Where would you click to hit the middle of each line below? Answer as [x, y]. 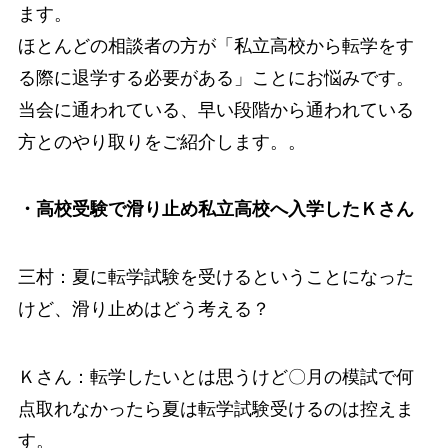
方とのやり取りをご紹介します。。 [161, 141]
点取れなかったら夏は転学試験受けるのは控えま [215, 409]
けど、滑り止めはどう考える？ [143, 309]
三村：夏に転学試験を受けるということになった [215, 277]
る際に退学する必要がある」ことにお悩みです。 [215, 77]
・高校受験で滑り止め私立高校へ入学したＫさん [215, 209]
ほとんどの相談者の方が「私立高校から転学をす [215, 45]
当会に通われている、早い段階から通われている [215, 109]
